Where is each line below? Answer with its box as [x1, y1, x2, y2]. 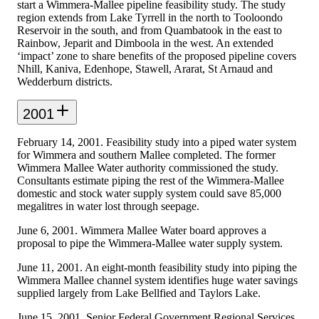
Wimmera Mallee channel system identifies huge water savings [17, 273, 298, 286]
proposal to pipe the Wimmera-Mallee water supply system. [17, 236, 283, 249]
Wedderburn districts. [17, 75, 113, 88]
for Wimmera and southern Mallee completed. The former [17, 148, 276, 161]
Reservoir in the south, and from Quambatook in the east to [17, 23, 282, 36]
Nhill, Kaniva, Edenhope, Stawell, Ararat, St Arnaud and [17, 62, 273, 75]
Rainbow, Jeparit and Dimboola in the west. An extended [17, 36, 273, 49]
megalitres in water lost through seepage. [17, 199, 199, 212]
